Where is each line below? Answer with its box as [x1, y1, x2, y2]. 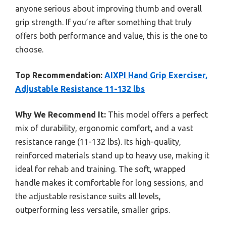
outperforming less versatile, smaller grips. [15, 205, 170, 215]
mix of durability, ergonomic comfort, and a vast [15, 124, 193, 133]
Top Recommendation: [15, 71, 102, 80]
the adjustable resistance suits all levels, [15, 192, 161, 201]
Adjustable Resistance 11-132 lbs [15, 84, 145, 94]
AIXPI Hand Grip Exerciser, [104, 71, 207, 80]
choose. [15, 45, 43, 54]
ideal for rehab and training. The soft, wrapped [15, 164, 186, 174]
